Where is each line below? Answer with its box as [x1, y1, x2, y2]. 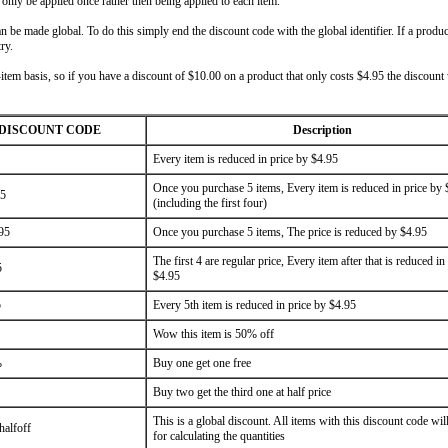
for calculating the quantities [153, 429, 285, 443]
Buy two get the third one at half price [153, 385, 331, 399]
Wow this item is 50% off [153, 327, 274, 341]
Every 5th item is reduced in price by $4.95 [153, 298, 356, 312]
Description [292, 123, 352, 137]
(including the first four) [153, 196, 267, 210]
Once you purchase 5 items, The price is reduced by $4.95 [153, 225, 427, 239]
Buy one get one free [153, 356, 251, 370]
